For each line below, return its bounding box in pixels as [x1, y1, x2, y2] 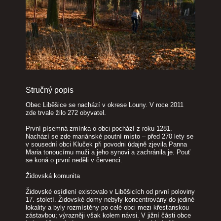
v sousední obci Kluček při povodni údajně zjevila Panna [25, 140, 187, 148]
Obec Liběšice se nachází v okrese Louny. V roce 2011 [25, 101, 184, 109]
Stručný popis [25, 85, 74, 94]
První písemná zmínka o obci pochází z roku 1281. [25, 124, 172, 132]
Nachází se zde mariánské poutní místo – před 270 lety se [25, 132, 193, 140]
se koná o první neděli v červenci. [25, 156, 122, 164]
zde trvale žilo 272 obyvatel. [25, 109, 106, 116]
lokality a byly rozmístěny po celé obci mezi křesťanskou [25, 203, 189, 211]
